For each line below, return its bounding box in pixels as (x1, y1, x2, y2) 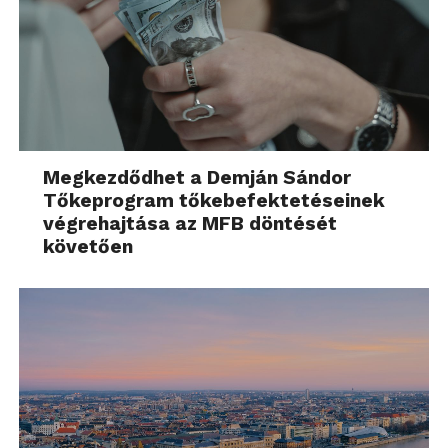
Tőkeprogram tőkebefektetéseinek (43, 188, 386, 212)
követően (43, 234, 134, 258)
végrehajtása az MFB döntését (43, 211, 338, 235)
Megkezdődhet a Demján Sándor (43, 165, 352, 189)
